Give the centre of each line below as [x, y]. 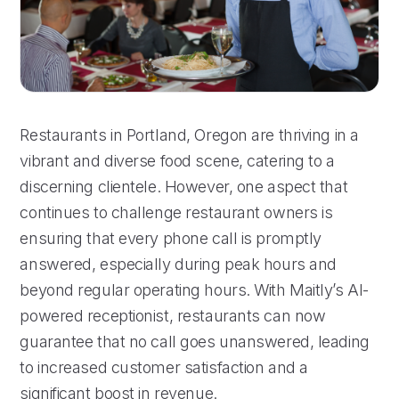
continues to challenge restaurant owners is [176, 212]
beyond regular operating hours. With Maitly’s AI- [194, 289]
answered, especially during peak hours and [178, 264]
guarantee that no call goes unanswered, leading [195, 341]
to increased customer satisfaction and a [164, 367]
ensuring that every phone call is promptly [171, 238]
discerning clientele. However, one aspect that [184, 186]
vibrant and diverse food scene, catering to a [177, 160]
